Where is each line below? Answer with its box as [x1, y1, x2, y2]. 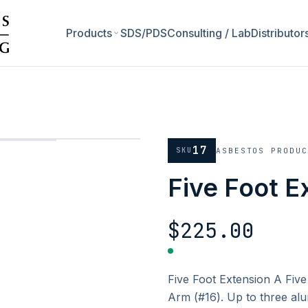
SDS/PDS [120, 26, 168, 40]
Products [66, 26, 113, 40]
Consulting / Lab [167, 26, 252, 40]
